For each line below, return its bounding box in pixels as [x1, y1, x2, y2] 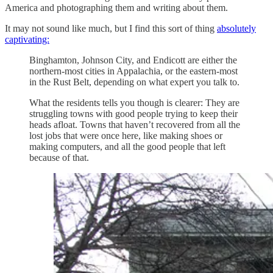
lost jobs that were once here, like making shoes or [29, 130, 222, 141]
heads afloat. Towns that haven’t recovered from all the [29, 119, 240, 130]
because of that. [29, 152, 89, 163]
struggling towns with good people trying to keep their [29, 108, 238, 119]
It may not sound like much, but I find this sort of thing [5, 23, 217, 34]
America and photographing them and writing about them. [5, 2, 228, 13]
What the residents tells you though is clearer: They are [29, 97, 239, 108]
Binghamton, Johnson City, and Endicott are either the [29, 54, 237, 65]
